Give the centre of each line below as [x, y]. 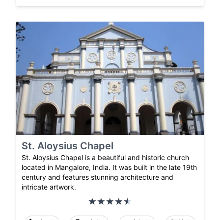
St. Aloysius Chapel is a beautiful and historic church [105, 157]
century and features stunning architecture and [97, 177]
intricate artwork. [49, 187]
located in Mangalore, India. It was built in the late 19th [109, 167]
